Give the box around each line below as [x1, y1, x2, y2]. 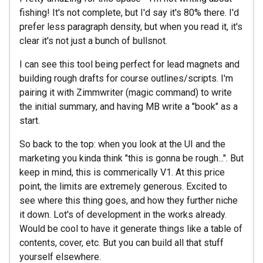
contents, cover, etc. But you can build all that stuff [19, 237, 224, 248]
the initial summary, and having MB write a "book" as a [19, 100, 238, 112]
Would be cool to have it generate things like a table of [19, 222, 242, 234]
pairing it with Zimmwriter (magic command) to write [19, 86, 232, 98]
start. [19, 114, 40, 126]
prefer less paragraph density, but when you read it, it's [19, 21, 242, 32]
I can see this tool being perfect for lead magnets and [19, 58, 240, 70]
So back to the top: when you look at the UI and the [19, 138, 225, 150]
